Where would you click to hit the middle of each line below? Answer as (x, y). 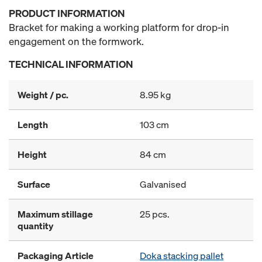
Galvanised (163, 184)
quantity (35, 226)
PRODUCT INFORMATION (67, 13)
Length (33, 125)
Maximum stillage (55, 214)
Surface (34, 184)
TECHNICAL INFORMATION (71, 64)
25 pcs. (155, 214)
